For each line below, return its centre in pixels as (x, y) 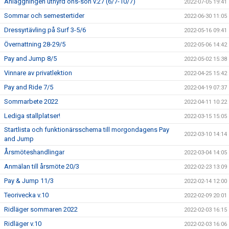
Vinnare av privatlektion (38, 73)
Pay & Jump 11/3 (29, 181)
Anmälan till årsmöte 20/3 (42, 166)
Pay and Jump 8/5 (30, 59)
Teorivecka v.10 (26, 195)
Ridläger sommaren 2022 (41, 209)
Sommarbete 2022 (31, 101)
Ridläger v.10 (23, 224)
